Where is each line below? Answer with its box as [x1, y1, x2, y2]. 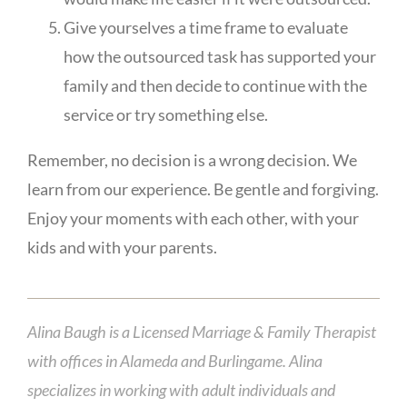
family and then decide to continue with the [63, 74, 367, 95]
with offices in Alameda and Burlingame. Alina [26, 350, 323, 371]
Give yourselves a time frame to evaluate [63, 16, 348, 37]
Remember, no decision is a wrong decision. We [26, 149, 357, 170]
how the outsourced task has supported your [63, 45, 376, 66]
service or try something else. [63, 104, 268, 124]
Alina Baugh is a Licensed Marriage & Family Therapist [26, 321, 376, 342]
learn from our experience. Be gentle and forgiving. [26, 178, 379, 199]
